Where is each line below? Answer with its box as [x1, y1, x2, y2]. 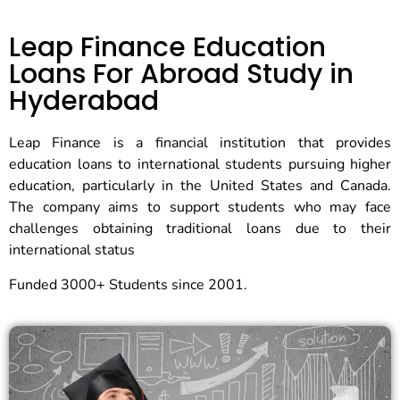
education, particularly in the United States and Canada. [9, 176, 391, 196]
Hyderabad [9, 82, 159, 121]
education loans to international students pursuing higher [9, 154, 391, 175]
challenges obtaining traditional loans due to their [9, 219, 391, 239]
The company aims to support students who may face [9, 197, 391, 218]
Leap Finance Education [9, 29, 326, 67]
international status [9, 240, 135, 261]
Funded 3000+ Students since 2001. [9, 274, 247, 295]
